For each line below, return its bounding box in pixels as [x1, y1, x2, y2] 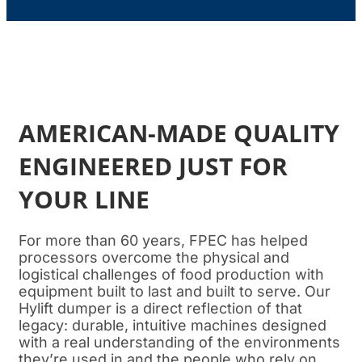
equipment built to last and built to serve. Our [19, 282, 330, 300]
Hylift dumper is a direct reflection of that [19, 299, 302, 317]
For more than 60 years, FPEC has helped [19, 231, 308, 249]
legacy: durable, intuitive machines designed [19, 316, 326, 334]
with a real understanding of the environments [19, 333, 340, 351]
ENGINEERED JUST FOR [19, 149, 288, 183]
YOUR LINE [19, 182, 149, 216]
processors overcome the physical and [19, 248, 289, 266]
